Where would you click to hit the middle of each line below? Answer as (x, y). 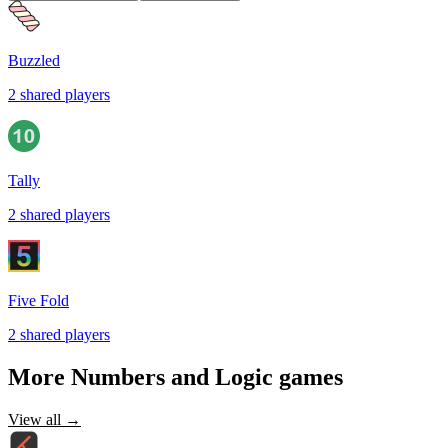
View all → (44, 419)
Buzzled (34, 60)
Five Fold (38, 300)
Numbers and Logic (172, 376)
